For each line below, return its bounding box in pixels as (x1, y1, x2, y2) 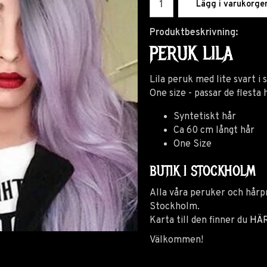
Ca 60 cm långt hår (173, 124, 254, 136)
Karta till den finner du (149, 214, 250, 226)
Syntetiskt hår (173, 110, 236, 123)
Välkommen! (149, 234, 203, 246)
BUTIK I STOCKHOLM (149, 162, 260, 179)
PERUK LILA (149, 41, 233, 65)
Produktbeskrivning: (149, 26, 238, 39)
